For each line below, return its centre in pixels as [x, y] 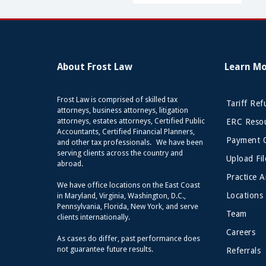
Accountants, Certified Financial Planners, [126, 132]
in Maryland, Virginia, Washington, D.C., [121, 196]
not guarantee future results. [105, 249]
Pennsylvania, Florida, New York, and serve [127, 207]
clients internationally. [98, 217]
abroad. [73, 164]
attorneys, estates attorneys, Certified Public [131, 121]
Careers [241, 232]
